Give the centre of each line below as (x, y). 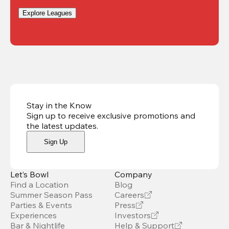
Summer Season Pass (51, 194)
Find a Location (39, 184)
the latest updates (62, 125)
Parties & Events (41, 205)
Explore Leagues (47, 13)
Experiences (33, 215)
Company (133, 174)
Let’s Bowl (29, 174)
